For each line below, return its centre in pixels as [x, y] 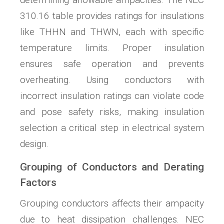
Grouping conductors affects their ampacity [112, 203]
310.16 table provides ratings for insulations [112, 16]
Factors [38, 183]
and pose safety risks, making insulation [112, 112]
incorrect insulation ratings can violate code [112, 96]
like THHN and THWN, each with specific [112, 32]
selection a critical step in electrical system [112, 128]
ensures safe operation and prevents [112, 64]
